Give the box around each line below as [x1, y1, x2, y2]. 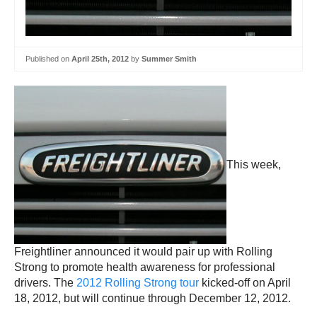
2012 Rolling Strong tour [76, 277, 199, 289]
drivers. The [14, 277, 76, 289]
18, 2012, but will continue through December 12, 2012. [14, 292, 291, 305]
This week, [226, 158, 281, 171]
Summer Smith [142, 54, 197, 63]
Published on [25, 54, 71, 63]
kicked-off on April [199, 277, 291, 289]
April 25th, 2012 [71, 54, 129, 63]
